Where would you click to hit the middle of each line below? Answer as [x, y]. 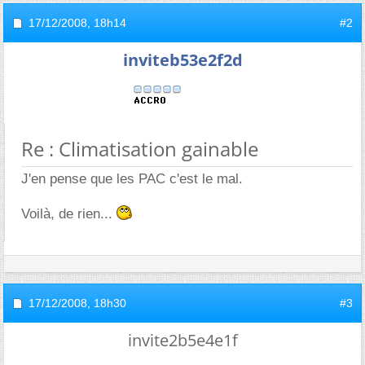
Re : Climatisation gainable [140, 149]
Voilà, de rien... [69, 214]
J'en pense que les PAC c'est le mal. [132, 179]
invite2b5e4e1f [182, 340]
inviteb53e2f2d [182, 60]
